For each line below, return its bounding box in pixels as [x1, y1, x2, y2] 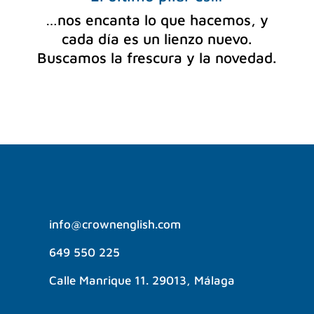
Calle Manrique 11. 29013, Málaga [48, 273, 235, 288]
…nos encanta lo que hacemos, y [45, 11, 268, 29]
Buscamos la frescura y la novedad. [37, 49, 277, 67]
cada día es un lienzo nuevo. [62, 30, 252, 48]
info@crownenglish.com [48, 217, 181, 232]
